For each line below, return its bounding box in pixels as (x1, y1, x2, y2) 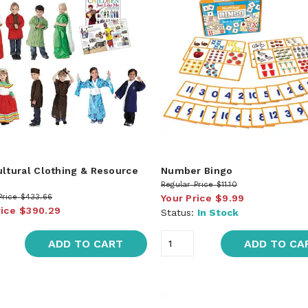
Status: (160, 206, 197, 218)
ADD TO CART (48, 236, 124, 250)
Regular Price (160, 179, 214, 189)
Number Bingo (160, 164, 233, 176)
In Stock (197, 206, 239, 218)
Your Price (160, 192, 212, 203)
